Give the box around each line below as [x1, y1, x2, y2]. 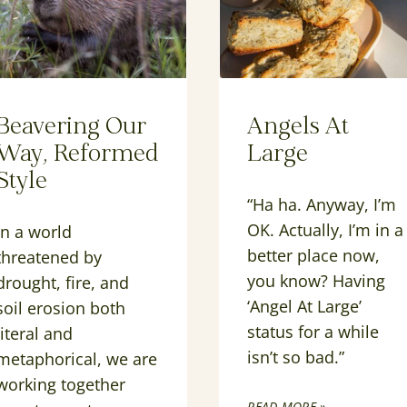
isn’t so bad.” [247, 346, 345, 369]
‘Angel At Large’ [247, 295, 362, 318]
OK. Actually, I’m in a [247, 219, 404, 242]
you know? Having [247, 270, 386, 293]
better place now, [247, 244, 381, 267]
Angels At [247, 116, 350, 140]
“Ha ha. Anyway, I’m [247, 194, 397, 216]
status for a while [247, 321, 380, 343]
